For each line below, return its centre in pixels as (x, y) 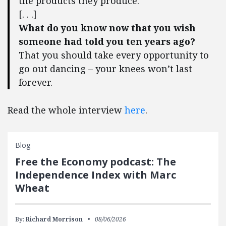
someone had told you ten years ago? (107, 41)
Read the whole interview (66, 110)
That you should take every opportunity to (114, 55)
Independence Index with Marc (96, 175)
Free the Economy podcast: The (96, 162)
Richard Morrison (54, 219)
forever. (36, 82)
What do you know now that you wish (107, 28)
